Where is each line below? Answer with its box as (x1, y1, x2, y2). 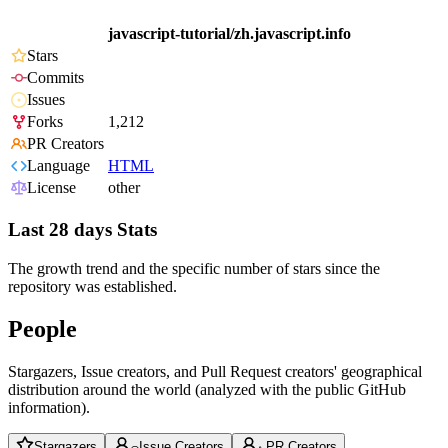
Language (27, 157, 90, 175)
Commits (27, 69, 84, 87)
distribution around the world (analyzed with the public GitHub (8, 380, 406, 398)
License (27, 179, 76, 197)
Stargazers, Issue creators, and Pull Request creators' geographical (8, 362, 422, 380)
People (8, 315, 77, 342)
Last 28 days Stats (8, 219, 157, 241)
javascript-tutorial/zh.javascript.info (108, 25, 351, 43)
